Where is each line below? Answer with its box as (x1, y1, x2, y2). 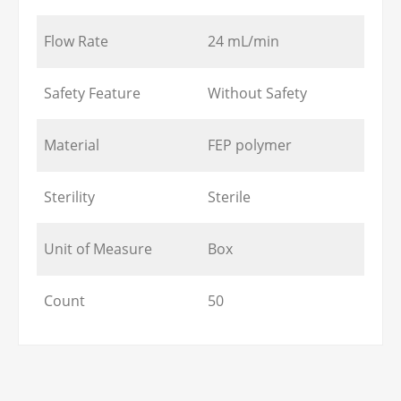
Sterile (208, 187, 251, 208)
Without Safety (208, 83, 307, 104)
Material (44, 135, 99, 156)
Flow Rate (44, 31, 108, 52)
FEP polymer (208, 135, 292, 156)
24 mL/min (208, 31, 279, 52)
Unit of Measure (44, 239, 152, 260)
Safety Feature (44, 83, 141, 104)
